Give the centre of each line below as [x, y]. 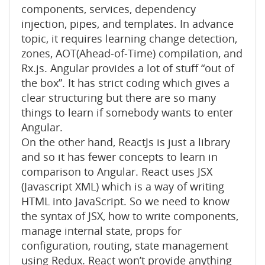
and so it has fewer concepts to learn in [119, 157]
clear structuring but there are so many [119, 98]
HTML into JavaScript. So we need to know [125, 201]
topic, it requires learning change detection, [129, 38]
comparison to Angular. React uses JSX [117, 172]
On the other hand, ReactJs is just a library [126, 142]
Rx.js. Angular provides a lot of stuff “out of [128, 68]
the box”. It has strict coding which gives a [125, 83]
